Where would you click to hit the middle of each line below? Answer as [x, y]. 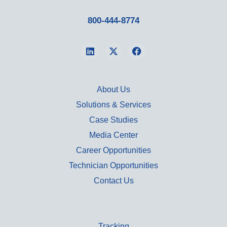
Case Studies [113, 120]
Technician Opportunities [113, 166]
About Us [113, 90]
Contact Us [113, 181]
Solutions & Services [113, 105]
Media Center [113, 135]
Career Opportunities [113, 150]
